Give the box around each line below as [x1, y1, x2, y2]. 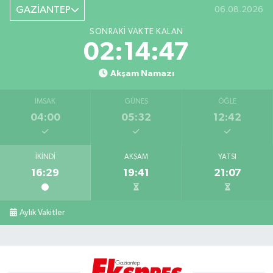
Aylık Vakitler [19, 208, 65, 218]
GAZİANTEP [15, 4, 71, 15]
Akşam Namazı [110, 69, 174, 79]
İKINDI [35, 154, 55, 161]
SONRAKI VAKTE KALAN [90, 27, 183, 37]
